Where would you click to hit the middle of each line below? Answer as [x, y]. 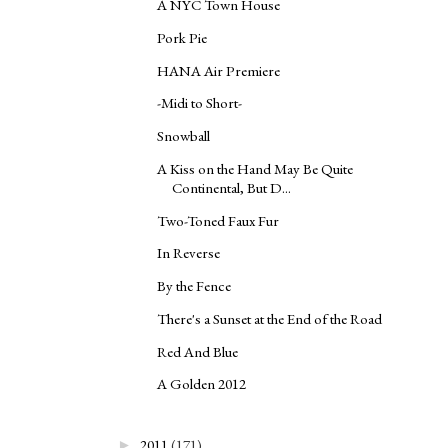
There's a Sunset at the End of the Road [269, 318]
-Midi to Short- [199, 103]
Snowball [183, 136]
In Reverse [188, 253]
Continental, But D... [231, 187]
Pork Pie [182, 37]
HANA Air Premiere [218, 70]
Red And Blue [197, 351]
